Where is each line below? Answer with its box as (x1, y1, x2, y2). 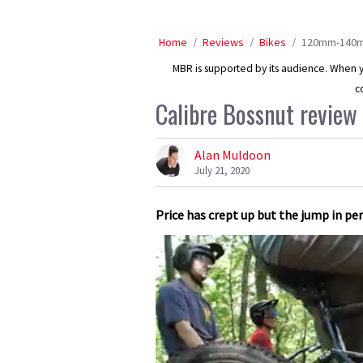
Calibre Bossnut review (156, 96, 357, 132)
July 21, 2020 (194, 164, 250, 177)
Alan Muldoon (194, 147, 271, 163)
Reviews (203, 35, 244, 49)
